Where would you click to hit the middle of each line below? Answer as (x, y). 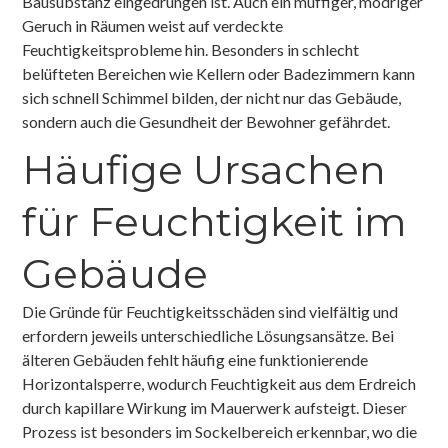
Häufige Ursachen (204, 169)
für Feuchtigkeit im (215, 221)
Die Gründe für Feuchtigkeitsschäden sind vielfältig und (210, 311)
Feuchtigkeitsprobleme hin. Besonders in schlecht (191, 49)
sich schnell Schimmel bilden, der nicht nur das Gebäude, (212, 97)
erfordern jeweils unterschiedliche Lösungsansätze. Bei (208, 335)
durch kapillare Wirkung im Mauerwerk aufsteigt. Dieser (215, 407)
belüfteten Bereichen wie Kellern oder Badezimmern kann (219, 73)
